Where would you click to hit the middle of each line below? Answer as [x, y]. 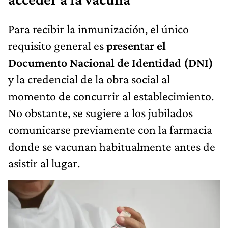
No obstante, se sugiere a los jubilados [101, 112]
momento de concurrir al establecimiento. [111, 96]
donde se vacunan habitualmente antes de [112, 146]
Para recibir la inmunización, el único [98, 28]
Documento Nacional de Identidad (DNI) [111, 62]
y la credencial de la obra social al [89, 79]
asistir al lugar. [44, 163]
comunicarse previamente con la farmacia [110, 129]
